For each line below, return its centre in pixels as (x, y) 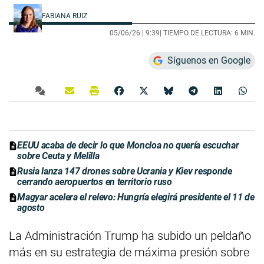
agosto (31, 208)
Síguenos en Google (209, 61)
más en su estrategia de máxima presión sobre (129, 253)
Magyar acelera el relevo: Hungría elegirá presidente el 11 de (136, 197)
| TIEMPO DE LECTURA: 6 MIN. (207, 33)
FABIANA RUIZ (65, 16)
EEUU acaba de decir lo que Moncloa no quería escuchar (128, 146)
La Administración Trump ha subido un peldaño (130, 236)
